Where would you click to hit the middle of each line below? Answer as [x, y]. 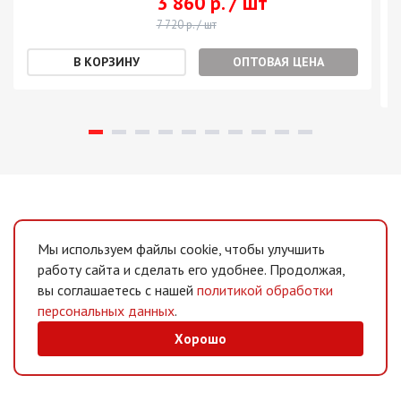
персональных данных [106, 311]
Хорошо [200, 339]
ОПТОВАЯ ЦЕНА [279, 62]
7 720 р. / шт [186, 25]
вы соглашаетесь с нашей [117, 290]
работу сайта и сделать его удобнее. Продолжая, [191, 269]
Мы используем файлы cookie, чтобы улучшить [181, 249]
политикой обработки [265, 290]
